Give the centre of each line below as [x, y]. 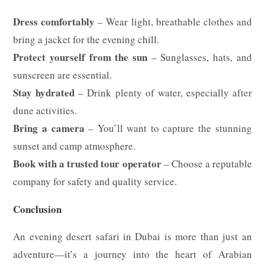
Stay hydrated [44, 92]
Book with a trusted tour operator [87, 163]
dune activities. [45, 110]
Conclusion [38, 209]
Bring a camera [49, 128]
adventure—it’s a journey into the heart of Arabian [132, 254]
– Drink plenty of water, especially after [163, 92]
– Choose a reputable [206, 163]
